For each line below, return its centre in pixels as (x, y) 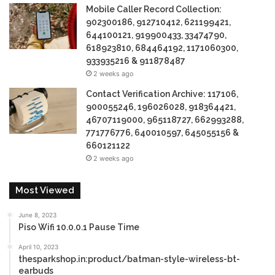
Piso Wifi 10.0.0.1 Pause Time (79, 227)
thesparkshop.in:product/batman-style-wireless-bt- (129, 259)
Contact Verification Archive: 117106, (162, 94)
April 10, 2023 (38, 247)
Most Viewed (45, 191)
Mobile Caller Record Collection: (154, 10)
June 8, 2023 (37, 215)
